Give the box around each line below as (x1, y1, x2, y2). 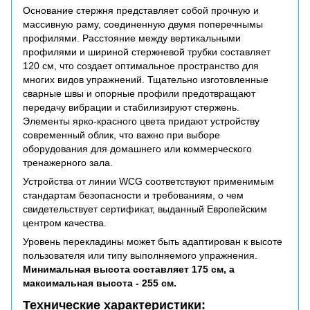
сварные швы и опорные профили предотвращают (23, 88, 255, 100)
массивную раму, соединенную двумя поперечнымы (23, 19, 263, 30)
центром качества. (23, 217, 107, 229)
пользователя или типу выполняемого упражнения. (23, 250, 257, 262)
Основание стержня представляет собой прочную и (23, 5, 259, 17)
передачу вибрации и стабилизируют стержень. (23, 102, 239, 113)
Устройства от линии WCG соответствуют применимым (23, 176, 274, 188)
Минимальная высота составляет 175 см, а (23, 264, 235, 275)
